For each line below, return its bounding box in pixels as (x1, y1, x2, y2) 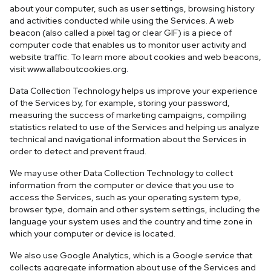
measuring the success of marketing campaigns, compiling (10, 109, 246, 120)
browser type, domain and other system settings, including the (10, 204, 260, 215)
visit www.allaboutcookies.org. (10, 64, 128, 74)
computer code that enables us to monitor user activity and (10, 39, 246, 50)
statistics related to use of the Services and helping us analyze (10, 122, 260, 132)
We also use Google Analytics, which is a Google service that (10, 250, 252, 261)
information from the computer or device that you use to (10, 180, 234, 191)
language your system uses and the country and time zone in (10, 216, 252, 227)
